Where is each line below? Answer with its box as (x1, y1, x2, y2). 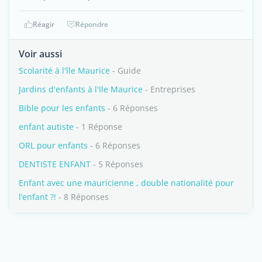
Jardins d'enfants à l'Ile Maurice (19, 84, 143, 95)
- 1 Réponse (74, 121, 122, 132)
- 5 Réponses (91, 158, 143, 170)
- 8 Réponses (56, 191, 109, 202)
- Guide (110, 65, 141, 76)
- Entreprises (143, 84, 195, 95)
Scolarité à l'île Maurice (19, 65, 110, 76)
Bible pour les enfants (19, 102, 105, 113)
